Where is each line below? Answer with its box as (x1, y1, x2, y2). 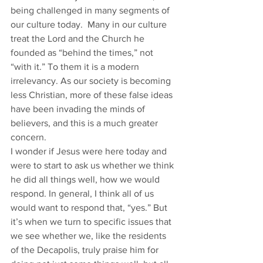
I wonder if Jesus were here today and (11, 146, 169, 156)
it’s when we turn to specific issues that (11, 217, 174, 227)
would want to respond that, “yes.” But (11, 203, 170, 213)
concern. (11, 132, 46, 142)
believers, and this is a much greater (11, 118, 160, 128)
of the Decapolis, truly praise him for (11, 245, 161, 255)
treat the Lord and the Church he (11, 33, 147, 43)
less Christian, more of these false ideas (11, 90, 175, 100)
